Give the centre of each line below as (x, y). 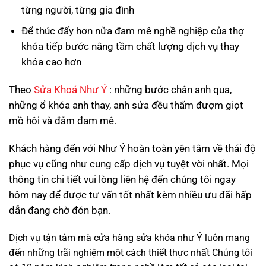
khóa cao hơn (51, 62)
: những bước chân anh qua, (170, 89)
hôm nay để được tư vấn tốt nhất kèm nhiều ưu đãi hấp (130, 194)
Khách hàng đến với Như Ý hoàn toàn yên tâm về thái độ (132, 148)
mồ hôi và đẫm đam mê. (63, 120)
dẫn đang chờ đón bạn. (60, 210)
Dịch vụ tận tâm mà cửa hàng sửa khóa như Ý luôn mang (129, 237)
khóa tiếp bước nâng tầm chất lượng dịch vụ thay (130, 47)
